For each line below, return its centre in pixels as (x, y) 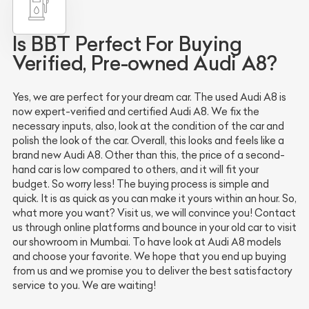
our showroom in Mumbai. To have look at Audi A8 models (147, 242)
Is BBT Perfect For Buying (127, 44)
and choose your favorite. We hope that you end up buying (149, 257)
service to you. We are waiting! (84, 286)
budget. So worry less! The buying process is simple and (141, 185)
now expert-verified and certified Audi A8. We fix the (136, 112)
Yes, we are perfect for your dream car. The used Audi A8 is (149, 98)
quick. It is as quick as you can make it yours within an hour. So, (154, 199)
